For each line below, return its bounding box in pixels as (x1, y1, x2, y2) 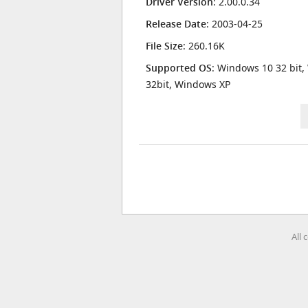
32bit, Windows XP (146, 78, 230, 91)
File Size (146, 39, 183, 52)
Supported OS (146, 61, 212, 74)
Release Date (146, 17, 206, 30)
